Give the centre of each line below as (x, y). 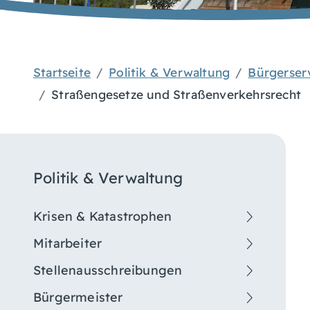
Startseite (62, 72)
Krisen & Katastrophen (103, 216)
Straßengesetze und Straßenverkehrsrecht (176, 94)
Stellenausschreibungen (108, 270)
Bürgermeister (78, 297)
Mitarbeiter (68, 243)
